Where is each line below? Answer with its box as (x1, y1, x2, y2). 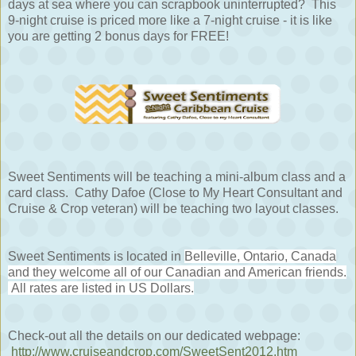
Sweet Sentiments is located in (8, 249, 184, 263)
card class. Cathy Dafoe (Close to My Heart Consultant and (8, 185, 342, 199)
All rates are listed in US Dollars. (8, 281, 194, 295)
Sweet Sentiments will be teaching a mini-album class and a (8, 169, 346, 184)
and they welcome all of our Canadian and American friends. (8, 265, 346, 279)
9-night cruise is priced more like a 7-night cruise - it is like (8, 13, 332, 27)
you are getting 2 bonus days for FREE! (8, 29, 229, 43)
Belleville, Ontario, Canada (184, 249, 336, 263)
